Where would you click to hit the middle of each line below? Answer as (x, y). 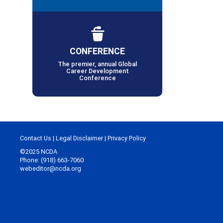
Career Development (97, 71)
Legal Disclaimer (79, 138)
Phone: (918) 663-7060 (52, 160)
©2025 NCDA (39, 152)
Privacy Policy (127, 138)
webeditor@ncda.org (51, 169)
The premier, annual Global (97, 64)
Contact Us (36, 138)
